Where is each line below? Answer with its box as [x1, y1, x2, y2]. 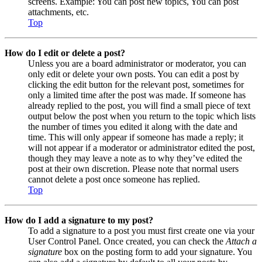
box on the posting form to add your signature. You [62, 246, 252, 257]
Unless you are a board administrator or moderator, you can [28, 58, 246, 68]
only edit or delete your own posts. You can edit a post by [28, 68, 239, 79]
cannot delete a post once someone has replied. [28, 174, 200, 184]
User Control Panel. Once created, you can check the [28, 236, 226, 246]
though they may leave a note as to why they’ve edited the [28, 153, 242, 163]
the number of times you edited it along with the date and [28, 121, 237, 132]
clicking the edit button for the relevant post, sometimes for [28, 79, 244, 89]
